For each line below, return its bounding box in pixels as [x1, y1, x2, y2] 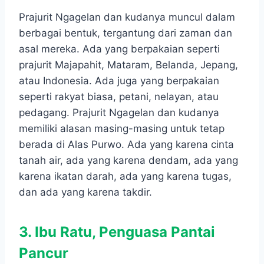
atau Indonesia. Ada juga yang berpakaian [19, 75, 219, 87]
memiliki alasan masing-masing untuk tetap [19, 123, 225, 135]
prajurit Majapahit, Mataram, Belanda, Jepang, [19, 59, 238, 71]
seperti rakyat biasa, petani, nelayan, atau [19, 91, 219, 103]
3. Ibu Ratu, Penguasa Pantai [19, 223, 215, 241]
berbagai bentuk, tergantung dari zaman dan [19, 27, 232, 39]
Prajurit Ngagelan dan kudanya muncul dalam [19, 11, 235, 24]
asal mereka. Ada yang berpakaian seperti [19, 43, 220, 55]
